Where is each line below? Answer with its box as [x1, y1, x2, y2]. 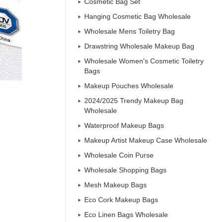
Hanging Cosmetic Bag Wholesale [84, 12, 191, 20]
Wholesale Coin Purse [84, 151, 154, 159]
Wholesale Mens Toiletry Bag [84, 27, 175, 35]
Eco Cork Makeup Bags [84, 196, 158, 204]
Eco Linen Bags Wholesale [84, 211, 168, 219]
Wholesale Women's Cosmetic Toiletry [84, 57, 204, 65]
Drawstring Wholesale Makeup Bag [84, 42, 194, 50]
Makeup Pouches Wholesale [84, 82, 173, 90]
